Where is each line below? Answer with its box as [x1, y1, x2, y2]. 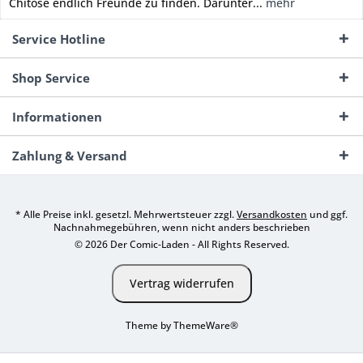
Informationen [12, 109, 102, 125]
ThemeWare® [173, 318, 238, 333]
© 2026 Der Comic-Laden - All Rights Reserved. [74, 237, 289, 252]
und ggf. [307, 207, 348, 222]
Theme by [125, 318, 173, 333]
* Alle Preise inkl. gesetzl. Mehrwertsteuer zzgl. [15, 207, 237, 222]
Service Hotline [12, 31, 105, 47]
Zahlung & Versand [12, 147, 127, 164]
